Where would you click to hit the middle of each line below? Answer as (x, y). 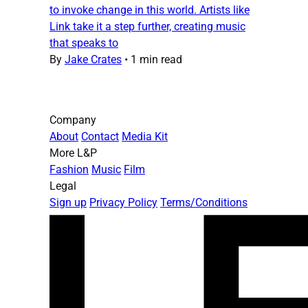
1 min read (156, 59)
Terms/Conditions (204, 202)
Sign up (68, 202)
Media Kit (145, 136)
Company (73, 120)
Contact (100, 136)
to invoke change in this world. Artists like (150, 10)
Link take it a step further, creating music (147, 26)
